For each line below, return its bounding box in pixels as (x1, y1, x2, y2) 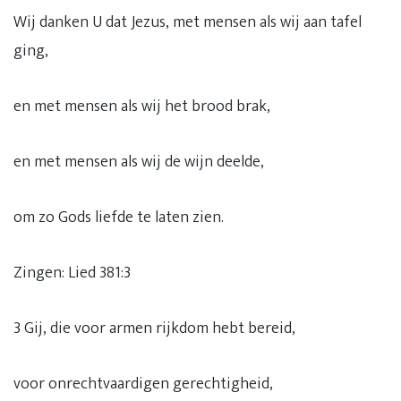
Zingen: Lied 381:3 (13, 260, 131, 286)
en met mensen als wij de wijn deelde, (13, 149, 264, 175)
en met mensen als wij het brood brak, (13, 93, 270, 120)
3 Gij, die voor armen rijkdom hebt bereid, (13, 315, 295, 342)
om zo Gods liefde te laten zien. (13, 204, 224, 231)
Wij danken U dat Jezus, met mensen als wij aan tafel (13, 9, 362, 36)
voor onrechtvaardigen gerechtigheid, (13, 371, 273, 397)
